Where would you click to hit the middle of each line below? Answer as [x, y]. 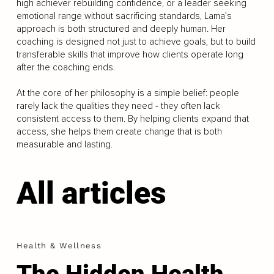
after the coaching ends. [65, 67]
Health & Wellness [59, 246]
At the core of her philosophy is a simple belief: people [128, 93]
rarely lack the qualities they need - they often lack [118, 106]
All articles [91, 193]
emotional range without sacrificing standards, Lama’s [124, 16]
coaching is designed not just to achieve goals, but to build [136, 42]
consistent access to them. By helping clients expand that [132, 119]
